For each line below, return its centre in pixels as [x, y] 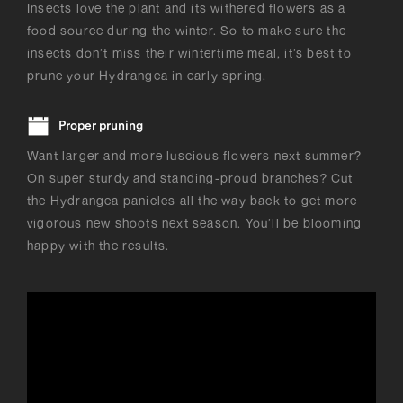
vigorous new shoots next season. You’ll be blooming [195, 222]
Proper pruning [101, 125]
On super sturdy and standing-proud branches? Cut [190, 177]
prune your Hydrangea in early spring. [149, 75]
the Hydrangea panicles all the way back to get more [193, 200]
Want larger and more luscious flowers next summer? [195, 155]
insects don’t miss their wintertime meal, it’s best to [189, 52]
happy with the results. [100, 245]
